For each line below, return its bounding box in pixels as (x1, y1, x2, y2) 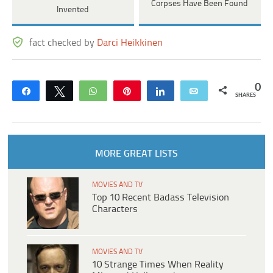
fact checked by (29, 38, 97, 49)
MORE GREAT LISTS (94, 149, 178, 160)
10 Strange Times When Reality (92, 260, 224, 271)
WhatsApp (105, 87, 146, 96)
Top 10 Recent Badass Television (92, 193, 229, 204)
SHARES (235, 93, 256, 99)
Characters (92, 204, 138, 215)
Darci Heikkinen (97, 38, 163, 49)
